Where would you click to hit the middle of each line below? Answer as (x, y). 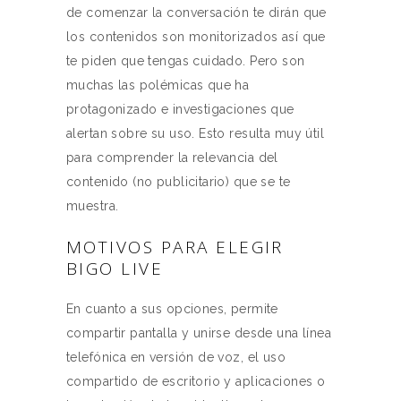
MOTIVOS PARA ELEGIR (175, 247)
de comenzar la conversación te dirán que (196, 13)
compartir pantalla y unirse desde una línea (199, 333)
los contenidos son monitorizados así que (196, 37)
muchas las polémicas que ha (158, 85)
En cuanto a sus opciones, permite (172, 309)
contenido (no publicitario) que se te (179, 182)
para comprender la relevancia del (172, 158)
